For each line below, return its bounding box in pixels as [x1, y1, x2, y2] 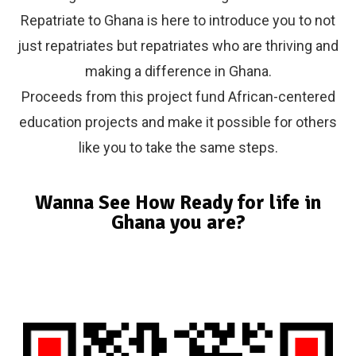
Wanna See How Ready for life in [35, 189, 321, 215]
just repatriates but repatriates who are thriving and [17, 37, 339, 54]
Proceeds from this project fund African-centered [21, 87, 335, 105]
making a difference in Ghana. [84, 62, 272, 79]
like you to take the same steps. [78, 138, 278, 156]
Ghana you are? [110, 209, 246, 234]
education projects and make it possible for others [19, 113, 337, 130]
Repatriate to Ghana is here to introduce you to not [21, 11, 335, 29]
